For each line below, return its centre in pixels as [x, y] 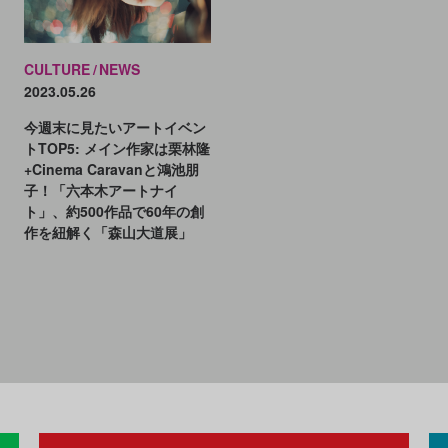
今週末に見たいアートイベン [114, 126]
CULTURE [56, 68]
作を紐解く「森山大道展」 [107, 231]
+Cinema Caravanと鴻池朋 [111, 168]
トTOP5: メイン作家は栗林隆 [116, 147]
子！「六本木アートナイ [100, 189]
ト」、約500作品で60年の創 [113, 210]
